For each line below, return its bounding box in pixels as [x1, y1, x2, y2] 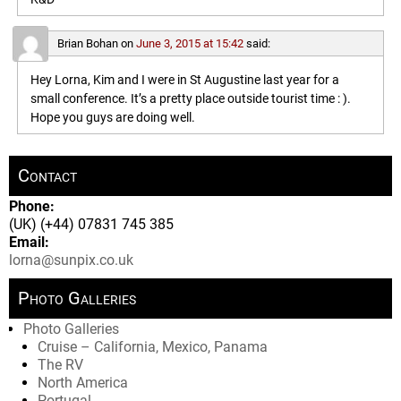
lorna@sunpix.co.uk [9, 252, 133, 269]
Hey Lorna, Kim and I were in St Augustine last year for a [30, 72, 339, 88]
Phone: [9, 198, 55, 216]
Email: [9, 234, 49, 252]
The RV [38, 356, 83, 374]
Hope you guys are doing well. [30, 109, 195, 125]
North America [38, 374, 128, 392]
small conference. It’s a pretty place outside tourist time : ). [30, 90, 351, 107]
